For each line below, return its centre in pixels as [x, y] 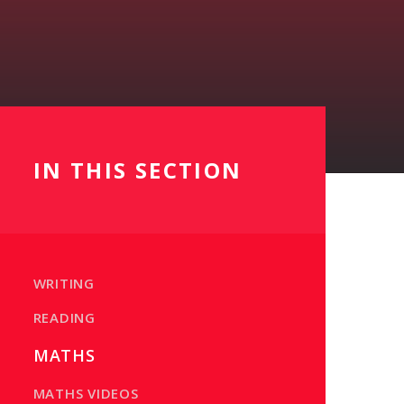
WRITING [64, 283]
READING [64, 317]
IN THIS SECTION [138, 170]
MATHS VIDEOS [86, 393]
